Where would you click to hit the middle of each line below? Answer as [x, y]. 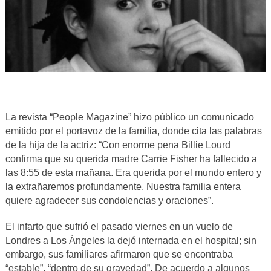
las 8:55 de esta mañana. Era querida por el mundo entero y [133, 172]
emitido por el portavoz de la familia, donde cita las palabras [133, 131]
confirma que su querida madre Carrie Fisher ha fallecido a [131, 158]
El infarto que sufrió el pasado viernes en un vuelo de [119, 226]
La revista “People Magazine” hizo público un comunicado [129, 117]
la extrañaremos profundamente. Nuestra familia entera [123, 186]
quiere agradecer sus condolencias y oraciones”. [109, 200]
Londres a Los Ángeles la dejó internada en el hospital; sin [131, 240]
